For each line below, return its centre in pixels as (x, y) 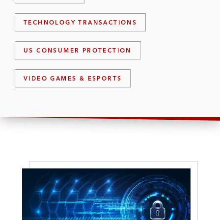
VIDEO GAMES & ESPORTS (73, 78)
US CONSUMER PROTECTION (78, 50)
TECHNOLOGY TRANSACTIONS (81, 22)
